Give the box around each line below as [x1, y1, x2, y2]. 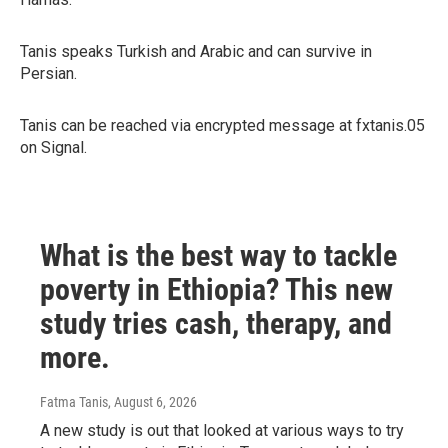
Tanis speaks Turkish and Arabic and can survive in [20, 42, 372, 61]
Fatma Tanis [40, 394, 108, 410]
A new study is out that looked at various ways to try [40, 421, 404, 440]
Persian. [20, 64, 77, 83]
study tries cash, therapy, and [40, 306, 392, 341]
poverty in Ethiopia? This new [40, 272, 393, 307]
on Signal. [20, 138, 87, 157]
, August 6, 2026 [108, 394, 197, 410]
